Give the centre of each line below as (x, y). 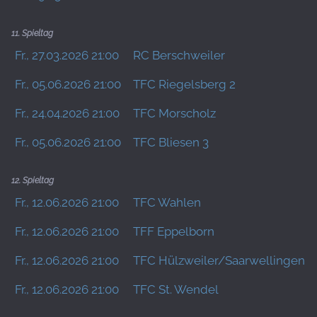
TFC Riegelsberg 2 (184, 84)
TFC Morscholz (174, 113)
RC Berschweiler (179, 55)
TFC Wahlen (167, 202)
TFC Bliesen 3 (171, 142)
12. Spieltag (33, 180)
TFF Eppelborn (174, 231)
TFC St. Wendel (176, 289)
